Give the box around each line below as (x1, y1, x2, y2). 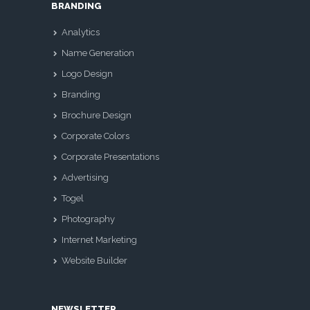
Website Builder (62, 255, 127, 266)
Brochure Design (62, 110, 131, 120)
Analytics (62, 27, 100, 37)
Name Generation (62, 48, 134, 58)
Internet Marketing (62, 235, 137, 245)
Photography (62, 214, 115, 224)
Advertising (62, 172, 109, 183)
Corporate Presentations (62, 152, 159, 162)
